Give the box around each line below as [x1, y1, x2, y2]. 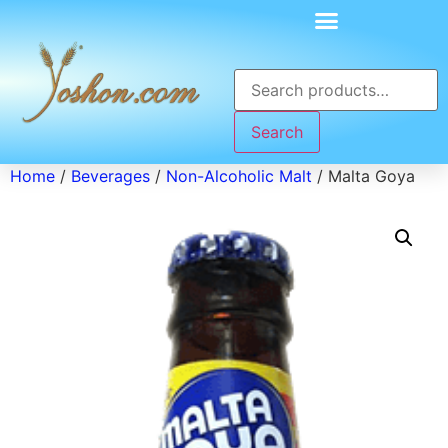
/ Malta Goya [312, 166, 415, 186]
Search [251, 121, 303, 142]
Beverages [71, 166, 150, 186]
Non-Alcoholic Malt [166, 166, 312, 186]
